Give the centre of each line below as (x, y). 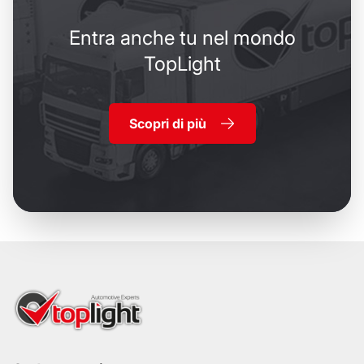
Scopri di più (167, 123)
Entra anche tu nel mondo (182, 37)
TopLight (182, 63)
